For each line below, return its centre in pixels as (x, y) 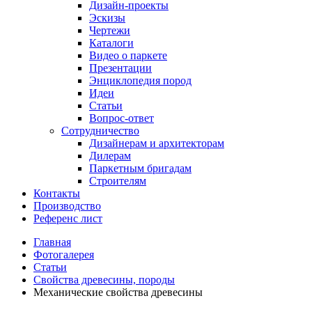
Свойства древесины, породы (104, 280)
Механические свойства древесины (118, 292)
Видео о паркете (128, 55)
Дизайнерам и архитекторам (157, 143)
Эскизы (107, 18)
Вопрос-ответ (122, 118)
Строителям (118, 181)
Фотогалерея (64, 255)
